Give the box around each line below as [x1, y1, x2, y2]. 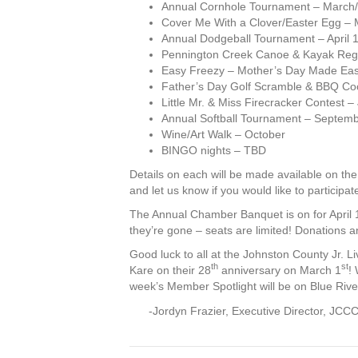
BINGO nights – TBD [161, 143, 266, 157]
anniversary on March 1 [218, 263, 341, 276]
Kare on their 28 [129, 263, 211, 276]
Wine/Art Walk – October [161, 127, 285, 141]
